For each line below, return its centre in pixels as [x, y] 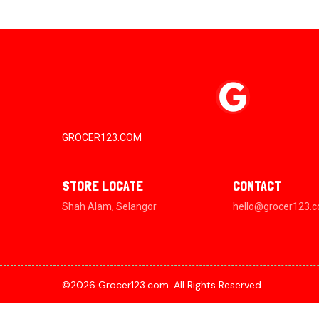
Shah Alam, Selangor [109, 206]
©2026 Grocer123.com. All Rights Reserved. [163, 285]
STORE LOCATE [103, 186]
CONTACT [257, 186]
